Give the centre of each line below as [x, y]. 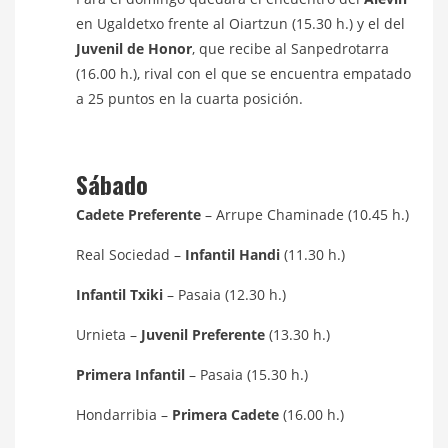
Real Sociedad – [130, 254]
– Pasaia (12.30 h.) [224, 294]
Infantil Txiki [119, 294]
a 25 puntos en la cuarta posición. [189, 98]
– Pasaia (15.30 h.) [246, 374]
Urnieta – [108, 334]
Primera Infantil [130, 374]
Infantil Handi [232, 254]
